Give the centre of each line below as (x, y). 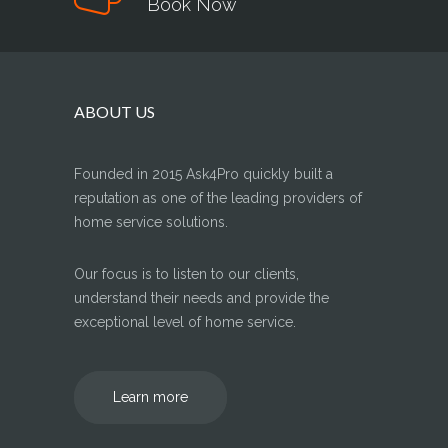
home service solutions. (151, 222)
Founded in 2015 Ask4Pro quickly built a (203, 174)
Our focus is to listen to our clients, (186, 274)
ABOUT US (114, 111)
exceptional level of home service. (185, 322)
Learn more (150, 397)
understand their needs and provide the (201, 298)
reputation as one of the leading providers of (218, 198)
